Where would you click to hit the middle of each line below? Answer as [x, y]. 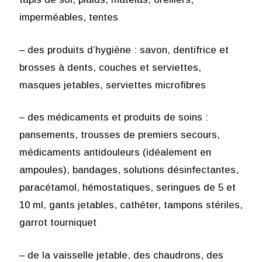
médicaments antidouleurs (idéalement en [115, 153]
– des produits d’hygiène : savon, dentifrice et [124, 50]
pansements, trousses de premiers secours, [119, 135]
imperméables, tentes [68, 18]
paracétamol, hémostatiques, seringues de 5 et [127, 188]
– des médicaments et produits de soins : [113, 118]
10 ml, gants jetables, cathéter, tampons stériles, [131, 205]
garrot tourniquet [58, 223]
